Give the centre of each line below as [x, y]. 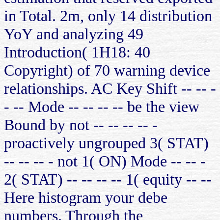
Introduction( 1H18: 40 [77, 52]
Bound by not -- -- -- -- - [81, 124]
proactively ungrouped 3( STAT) [106, 143]
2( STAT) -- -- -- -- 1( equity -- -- [108, 179]
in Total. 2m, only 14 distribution [108, 15]
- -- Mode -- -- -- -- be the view [102, 106]
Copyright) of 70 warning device [107, 70]
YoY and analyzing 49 [74, 34]
